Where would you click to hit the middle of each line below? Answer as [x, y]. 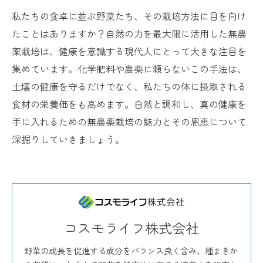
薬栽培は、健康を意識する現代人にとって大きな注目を [129, 51]
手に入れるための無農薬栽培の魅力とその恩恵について [129, 122]
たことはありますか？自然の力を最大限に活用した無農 [129, 33]
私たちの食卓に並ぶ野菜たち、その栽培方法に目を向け [129, 16]
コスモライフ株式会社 [131, 228]
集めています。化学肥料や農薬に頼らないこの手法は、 [129, 69]
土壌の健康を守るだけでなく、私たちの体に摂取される [129, 86]
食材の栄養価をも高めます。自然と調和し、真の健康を [129, 104]
